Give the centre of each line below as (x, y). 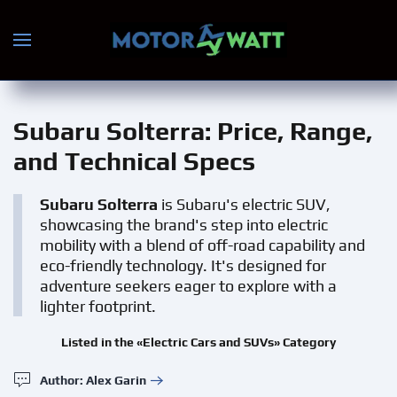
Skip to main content (113, 51)
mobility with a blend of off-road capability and (202, 245)
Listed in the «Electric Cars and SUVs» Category (198, 342)
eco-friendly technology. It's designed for (183, 265)
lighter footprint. (98, 306)
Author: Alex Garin (93, 380)
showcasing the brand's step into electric (184, 225)
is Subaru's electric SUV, (244, 204)
